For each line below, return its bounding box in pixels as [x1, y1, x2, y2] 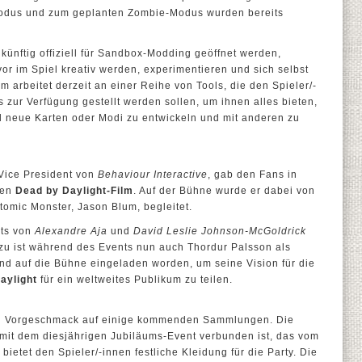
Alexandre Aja [35, 225, 107, 237]
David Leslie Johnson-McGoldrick [133, 225, 306, 237]
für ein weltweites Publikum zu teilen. [37, 274, 233, 285]
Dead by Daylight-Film [15, 185, 133, 196]
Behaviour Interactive [98, 169, 208, 180]
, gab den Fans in [208, 169, 297, 180]
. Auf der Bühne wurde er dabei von [133, 185, 315, 196]
